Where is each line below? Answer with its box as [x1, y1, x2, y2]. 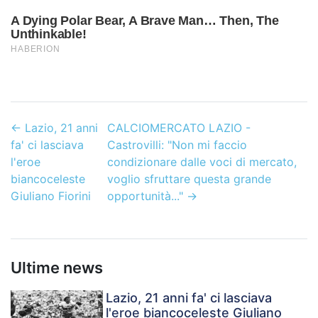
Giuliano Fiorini [11, 189, 91, 204]
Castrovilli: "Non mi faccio [107, 138, 248, 153]
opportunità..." [107, 189, 184, 204]
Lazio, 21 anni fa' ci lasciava [106, 290, 273, 306]
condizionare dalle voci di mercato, [107, 155, 297, 170]
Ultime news [11, 258, 103, 278]
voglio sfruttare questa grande [107, 172, 272, 187]
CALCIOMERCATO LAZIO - [107, 121, 251, 136]
